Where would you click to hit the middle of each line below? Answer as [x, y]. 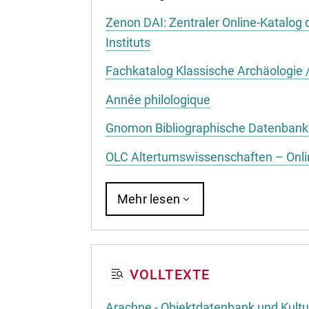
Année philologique [158, 99]
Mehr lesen [149, 199]
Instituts [128, 42]
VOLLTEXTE [170, 275]
